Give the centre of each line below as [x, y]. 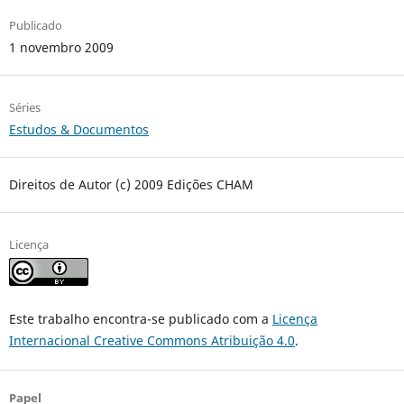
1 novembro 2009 [61, 48]
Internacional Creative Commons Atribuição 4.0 [151, 341]
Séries [24, 108]
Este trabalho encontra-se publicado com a [140, 319]
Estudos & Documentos [78, 130]
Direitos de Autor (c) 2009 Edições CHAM [131, 185]
